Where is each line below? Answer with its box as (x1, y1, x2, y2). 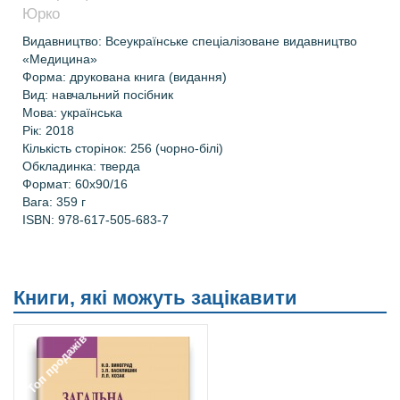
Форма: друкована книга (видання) (22, 70, 227, 84)
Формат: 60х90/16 (22, 177, 128, 191)
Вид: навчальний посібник (22, 87, 173, 102)
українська (61, 105, 122, 120)
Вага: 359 (22, 195, 81, 209)
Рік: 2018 (22, 123, 74, 137)
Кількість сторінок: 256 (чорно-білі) (22, 141, 223, 155)
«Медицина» (22, 52, 97, 66)
